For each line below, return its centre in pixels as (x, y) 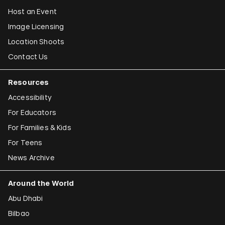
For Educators (32, 112)
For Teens (25, 142)
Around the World (41, 183)
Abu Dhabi (26, 198)
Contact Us (28, 56)
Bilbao (19, 213)
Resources (29, 82)
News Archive (31, 157)
